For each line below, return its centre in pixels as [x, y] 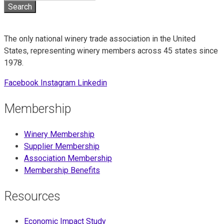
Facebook [21, 83]
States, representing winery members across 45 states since [111, 51]
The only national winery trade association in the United [100, 39]
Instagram [58, 83]
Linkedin [92, 83]
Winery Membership [59, 134]
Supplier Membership [62, 146]
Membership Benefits [62, 170]
